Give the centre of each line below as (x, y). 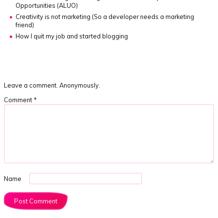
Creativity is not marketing (54, 16)
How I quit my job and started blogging (72, 36)
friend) (25, 25)
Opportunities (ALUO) (47, 5)
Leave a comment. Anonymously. (52, 85)
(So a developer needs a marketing (143, 16)
